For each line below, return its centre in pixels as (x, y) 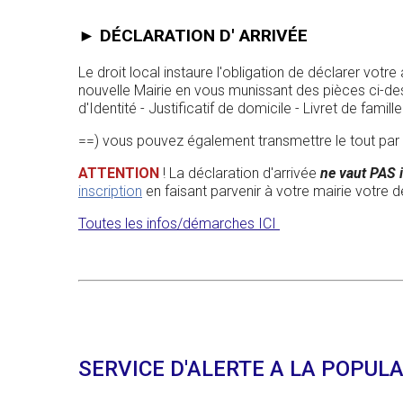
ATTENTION (121, 174)
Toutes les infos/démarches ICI (179, 224)
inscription (110, 192)
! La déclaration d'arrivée (242, 174)
